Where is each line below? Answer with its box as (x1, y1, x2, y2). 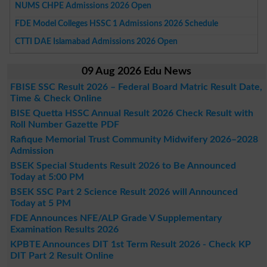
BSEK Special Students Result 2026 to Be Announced (10, 160, 236, 170)
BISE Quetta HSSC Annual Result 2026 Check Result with (10, 108, 253, 118)
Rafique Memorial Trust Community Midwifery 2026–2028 (10, 134, 258, 144)
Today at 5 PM (10, 198, 71, 208)
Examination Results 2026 (10, 224, 119, 234)
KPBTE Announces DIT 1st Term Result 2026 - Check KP (10, 239, 251, 249)
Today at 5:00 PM (10, 172, 84, 182)
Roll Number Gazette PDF (10, 119, 119, 129)
